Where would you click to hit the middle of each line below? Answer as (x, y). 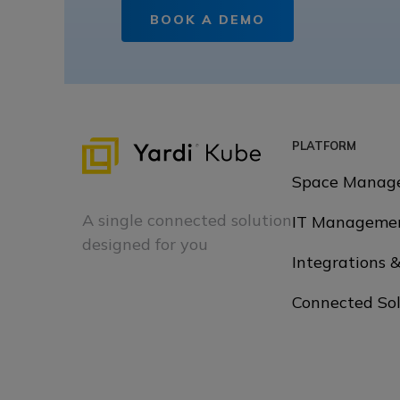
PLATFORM (324, 145)
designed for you (145, 244)
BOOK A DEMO (208, 20)
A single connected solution (187, 220)
